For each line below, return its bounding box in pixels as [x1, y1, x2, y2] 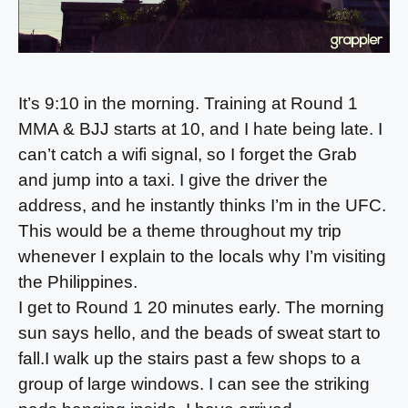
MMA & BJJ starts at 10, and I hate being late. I [18, 118, 382, 138]
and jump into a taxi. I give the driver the [18, 169, 328, 189]
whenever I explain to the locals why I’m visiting [18, 246, 386, 266]
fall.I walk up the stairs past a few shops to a [18, 348, 361, 368]
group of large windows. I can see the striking [18, 373, 370, 393]
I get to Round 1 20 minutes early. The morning [18, 297, 384, 317]
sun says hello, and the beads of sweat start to [18, 322, 381, 342]
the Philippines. [18, 271, 138, 291]
